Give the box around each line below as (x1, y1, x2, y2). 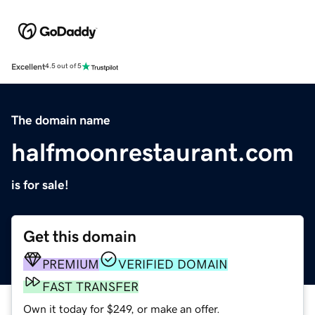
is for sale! (11, 178, 69, 191)
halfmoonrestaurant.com (11, 139, 294, 165)
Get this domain (23, 228, 136, 245)
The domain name (11, 113, 110, 127)
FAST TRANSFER (42, 280, 139, 293)
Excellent (11, 62, 45, 71)
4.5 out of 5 (45, 63, 82, 70)
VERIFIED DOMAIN (118, 257, 228, 271)
